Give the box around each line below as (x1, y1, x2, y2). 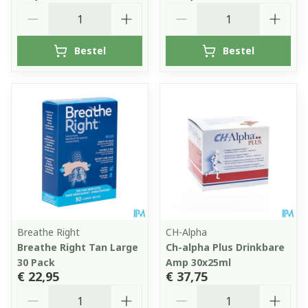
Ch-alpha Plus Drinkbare (166, 240, 285, 254)
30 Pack (17, 255, 55, 269)
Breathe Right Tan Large (17, 240, 138, 254)
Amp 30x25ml (166, 255, 231, 269)
